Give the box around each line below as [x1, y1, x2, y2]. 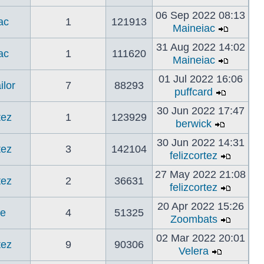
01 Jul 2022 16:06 [158, 73, 243, 85]
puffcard [174, 86, 213, 98]
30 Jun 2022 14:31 [156, 137, 245, 148]
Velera [179, 245, 209, 257]
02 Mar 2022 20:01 [156, 232, 245, 244]
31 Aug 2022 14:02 [156, 41, 245, 53]
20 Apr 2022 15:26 [157, 200, 244, 212]
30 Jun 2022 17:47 [156, 105, 245, 117]
